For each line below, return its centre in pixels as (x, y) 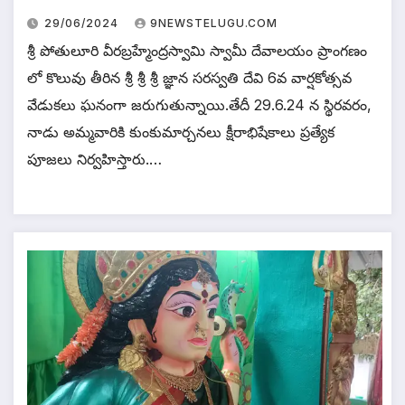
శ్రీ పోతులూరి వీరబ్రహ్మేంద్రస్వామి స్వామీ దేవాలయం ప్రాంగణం (197, 51)
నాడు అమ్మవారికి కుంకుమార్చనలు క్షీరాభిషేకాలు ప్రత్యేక (181, 132)
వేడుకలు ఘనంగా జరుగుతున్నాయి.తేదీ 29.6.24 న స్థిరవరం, (199, 105)
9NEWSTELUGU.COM (214, 24)
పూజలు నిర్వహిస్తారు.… (94, 160)
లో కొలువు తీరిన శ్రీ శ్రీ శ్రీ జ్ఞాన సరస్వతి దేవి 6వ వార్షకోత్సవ (189, 78)
